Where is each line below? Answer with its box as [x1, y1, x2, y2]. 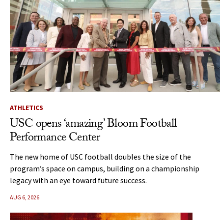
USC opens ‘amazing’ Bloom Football [10, 114, 177, 135]
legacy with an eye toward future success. [10, 175, 147, 185]
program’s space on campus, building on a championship [10, 163, 199, 173]
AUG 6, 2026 [10, 193, 39, 201]
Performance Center [10, 128, 100, 149]
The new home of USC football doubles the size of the [10, 151, 191, 162]
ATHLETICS [10, 103, 43, 112]
